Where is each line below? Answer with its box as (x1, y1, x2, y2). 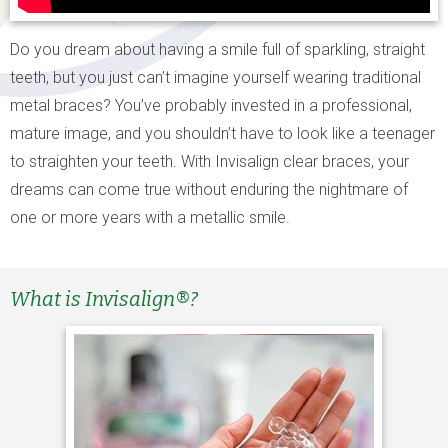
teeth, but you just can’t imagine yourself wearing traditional (10, 68, 421, 87)
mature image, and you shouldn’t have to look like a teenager (10, 124, 435, 143)
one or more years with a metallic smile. (10, 208, 290, 227)
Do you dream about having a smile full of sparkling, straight (10, 40, 425, 59)
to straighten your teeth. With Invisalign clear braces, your (10, 152, 409, 171)
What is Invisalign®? (10, 287, 198, 311)
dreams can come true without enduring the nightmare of (10, 180, 408, 199)
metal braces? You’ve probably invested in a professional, (10, 96, 412, 115)
